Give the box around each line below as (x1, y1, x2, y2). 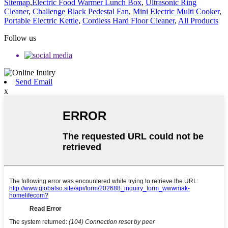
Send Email (15, 77, 52, 87)
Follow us (4, 34, 36, 43)
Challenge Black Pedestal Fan (33, 7, 129, 16)
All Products (178, 16, 218, 25)
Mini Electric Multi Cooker (133, 7, 219, 16)
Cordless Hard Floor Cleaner (82, 16, 175, 25)
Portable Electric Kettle (4, 16, 78, 25)
